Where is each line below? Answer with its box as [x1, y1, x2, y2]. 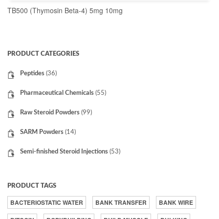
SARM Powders [20, 129, 64, 135]
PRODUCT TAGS [7, 183, 56, 189]
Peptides [20, 70, 44, 77]
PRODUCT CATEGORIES [7, 51, 79, 57]
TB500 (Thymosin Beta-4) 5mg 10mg [7, 5, 123, 15]
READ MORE [90, 47, 129, 57]
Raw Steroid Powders [20, 109, 80, 116]
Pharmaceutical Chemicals [20, 90, 94, 96]
